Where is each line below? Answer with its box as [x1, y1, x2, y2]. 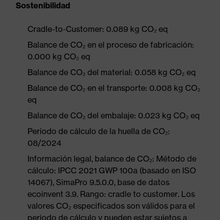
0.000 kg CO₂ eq [27, 52, 90, 61]
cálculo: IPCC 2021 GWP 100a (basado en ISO [27, 165, 196, 175]
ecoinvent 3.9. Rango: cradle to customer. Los [27, 189, 195, 199]
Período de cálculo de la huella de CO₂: [27, 126, 170, 136]
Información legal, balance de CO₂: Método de [27, 154, 196, 164]
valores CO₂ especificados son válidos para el [27, 201, 195, 211]
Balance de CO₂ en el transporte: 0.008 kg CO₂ [27, 83, 200, 93]
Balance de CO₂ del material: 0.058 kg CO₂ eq [27, 67, 196, 77]
